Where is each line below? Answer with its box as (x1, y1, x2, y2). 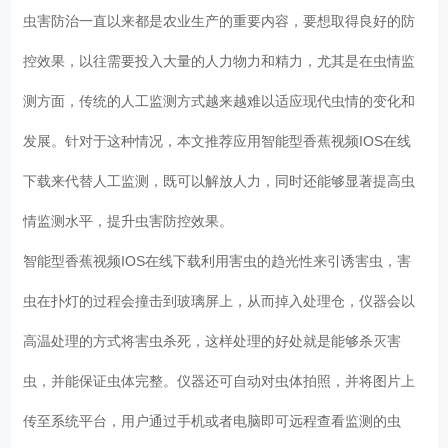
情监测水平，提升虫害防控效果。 (23, 212, 242, 229)
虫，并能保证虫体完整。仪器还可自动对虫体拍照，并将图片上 (23, 372, 416, 389)
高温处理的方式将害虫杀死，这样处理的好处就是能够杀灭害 (23, 332, 402, 349)
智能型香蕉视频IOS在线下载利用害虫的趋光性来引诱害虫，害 (23, 252, 412, 269)
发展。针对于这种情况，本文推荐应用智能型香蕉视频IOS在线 (23, 132, 412, 149)
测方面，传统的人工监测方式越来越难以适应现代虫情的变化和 (23, 92, 416, 109)
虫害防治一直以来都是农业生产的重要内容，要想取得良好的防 (23, 12, 416, 29)
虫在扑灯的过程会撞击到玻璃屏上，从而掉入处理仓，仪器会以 (23, 292, 416, 309)
